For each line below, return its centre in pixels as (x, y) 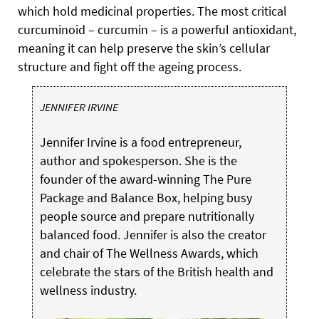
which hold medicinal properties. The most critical (152, 11)
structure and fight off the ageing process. (130, 66)
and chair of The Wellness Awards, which (149, 253)
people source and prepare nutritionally (147, 216)
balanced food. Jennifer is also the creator (153, 234)
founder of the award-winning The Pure (145, 179)
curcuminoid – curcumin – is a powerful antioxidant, (157, 29)
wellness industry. (88, 290)
